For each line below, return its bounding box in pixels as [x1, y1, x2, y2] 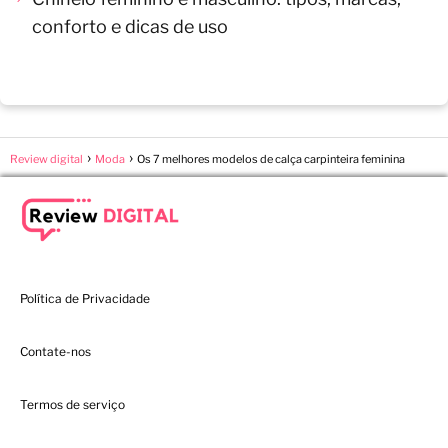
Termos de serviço [20, 396, 125, 412]
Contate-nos [20, 343, 91, 359]
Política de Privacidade [20, 290, 150, 306]
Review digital [10, 151, 83, 166]
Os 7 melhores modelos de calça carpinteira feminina [137, 151, 405, 166]
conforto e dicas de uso [32, 15, 228, 37]
